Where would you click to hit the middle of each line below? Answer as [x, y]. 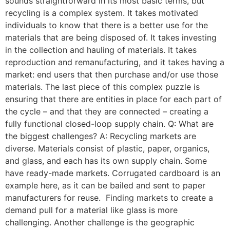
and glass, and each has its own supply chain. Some [106, 161]
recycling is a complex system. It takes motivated [102, 13]
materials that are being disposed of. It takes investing [111, 38]
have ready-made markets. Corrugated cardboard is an [113, 173]
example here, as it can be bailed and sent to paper [105, 186]
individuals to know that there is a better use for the [107, 25]
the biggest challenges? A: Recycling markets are [101, 136]
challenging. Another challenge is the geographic [100, 223]
